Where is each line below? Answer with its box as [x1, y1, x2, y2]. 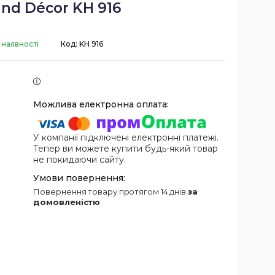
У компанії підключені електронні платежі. [33, 132, 219, 144]
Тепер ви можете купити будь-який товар [33, 143, 219, 155]
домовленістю [33, 197, 101, 207]
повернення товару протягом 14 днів [40, 187, 188, 197]
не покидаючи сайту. [33, 154, 126, 166]
